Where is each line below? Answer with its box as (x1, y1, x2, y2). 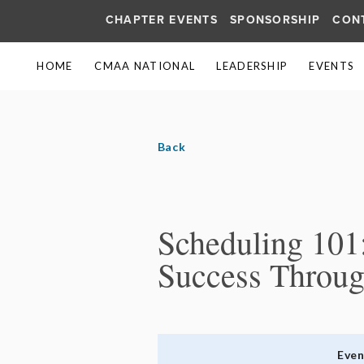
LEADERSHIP (216, 59, 288, 72)
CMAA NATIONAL (94, 59, 196, 72)
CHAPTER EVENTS (105, 13, 219, 27)
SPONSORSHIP (229, 13, 321, 27)
